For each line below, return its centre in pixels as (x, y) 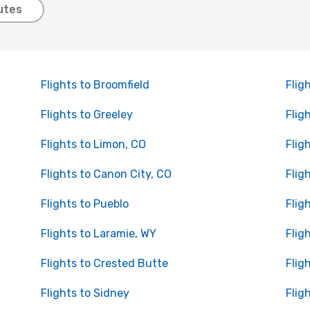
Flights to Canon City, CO (106, 174)
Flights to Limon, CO (93, 144)
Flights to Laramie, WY (98, 234)
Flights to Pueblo (84, 204)
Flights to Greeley (86, 115)
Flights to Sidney (85, 293)
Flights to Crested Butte (104, 263)
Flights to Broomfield (95, 85)
